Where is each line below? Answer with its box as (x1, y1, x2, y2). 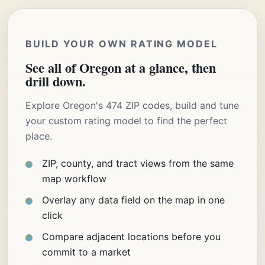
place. (25, 130, 52, 142)
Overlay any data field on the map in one (42, 193, 225, 206)
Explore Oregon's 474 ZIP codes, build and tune (25, 99, 239, 111)
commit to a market (42, 245, 131, 258)
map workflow (42, 172, 106, 185)
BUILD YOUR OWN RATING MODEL (25, 37, 218, 50)
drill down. (25, 71, 86, 91)
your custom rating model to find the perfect (25, 114, 227, 127)
